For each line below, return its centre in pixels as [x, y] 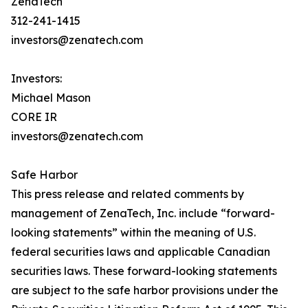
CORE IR [34, 117]
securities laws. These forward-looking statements [144, 271]
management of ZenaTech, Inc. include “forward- [143, 213]
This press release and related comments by [128, 194]
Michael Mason [51, 98]
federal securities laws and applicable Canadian [141, 252]
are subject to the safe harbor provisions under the [145, 290]
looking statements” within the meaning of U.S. [133, 233]
